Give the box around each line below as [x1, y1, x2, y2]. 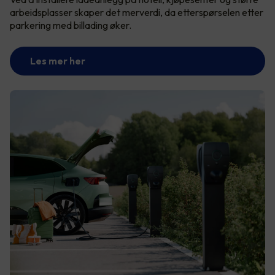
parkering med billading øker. [10, 18, 133, 31]
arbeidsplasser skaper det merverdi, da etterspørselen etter [10, 6, 263, 18]
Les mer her [30, 54, 85, 67]
